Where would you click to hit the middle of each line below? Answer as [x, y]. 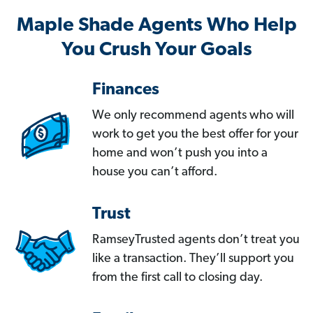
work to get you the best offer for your [195, 135]
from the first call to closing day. [177, 278]
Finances [126, 90]
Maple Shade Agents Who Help [156, 26]
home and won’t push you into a [180, 154]
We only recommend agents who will [193, 116]
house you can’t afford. [155, 173]
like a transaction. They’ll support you [193, 259]
